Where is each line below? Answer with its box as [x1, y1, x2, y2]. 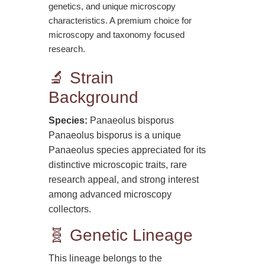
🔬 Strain [49, 68, 114, 87]
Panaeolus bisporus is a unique [49, 130, 182, 140]
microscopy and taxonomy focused [49, 29, 185, 40]
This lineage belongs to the [49, 253, 163, 263]
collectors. [49, 203, 92, 214]
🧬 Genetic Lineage [49, 225, 193, 244]
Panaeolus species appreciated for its [49, 144, 206, 155]
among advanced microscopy [49, 189, 172, 199]
